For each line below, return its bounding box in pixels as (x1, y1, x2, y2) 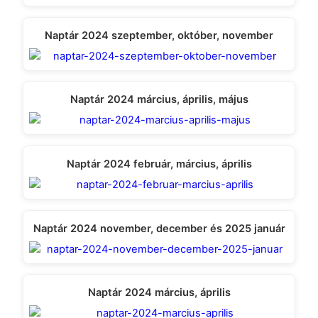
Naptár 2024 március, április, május (70, 93, 248, 106)
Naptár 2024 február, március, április (66, 158, 252, 171)
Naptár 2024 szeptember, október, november (45, 28, 273, 42)
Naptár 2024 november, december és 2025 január (33, 221, 285, 235)
